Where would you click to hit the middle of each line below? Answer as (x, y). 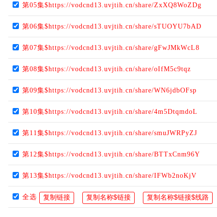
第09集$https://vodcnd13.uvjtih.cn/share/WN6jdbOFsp (109, 90)
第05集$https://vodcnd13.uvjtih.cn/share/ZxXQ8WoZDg (112, 5)
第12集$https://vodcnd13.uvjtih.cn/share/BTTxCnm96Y (111, 154)
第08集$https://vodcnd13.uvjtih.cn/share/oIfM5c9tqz (107, 69)
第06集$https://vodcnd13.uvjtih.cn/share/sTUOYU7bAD (112, 26)
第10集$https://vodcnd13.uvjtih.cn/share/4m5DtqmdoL (110, 112)
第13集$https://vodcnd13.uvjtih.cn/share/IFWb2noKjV (109, 176)
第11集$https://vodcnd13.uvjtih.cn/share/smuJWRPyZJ (110, 133)
